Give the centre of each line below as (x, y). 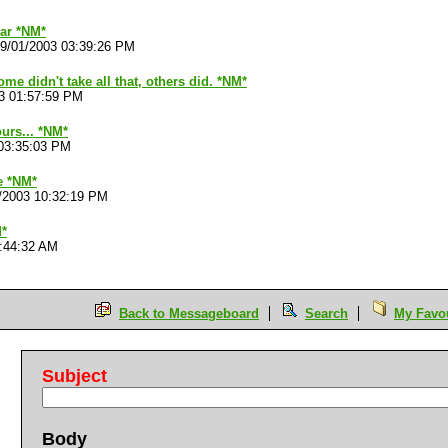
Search (326, 313)
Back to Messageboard (189, 313)
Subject (74, 376)
